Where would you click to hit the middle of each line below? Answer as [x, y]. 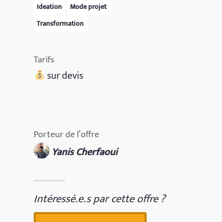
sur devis [64, 76]
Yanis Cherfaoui [85, 152]
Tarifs [44, 60]
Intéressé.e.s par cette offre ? [100, 199]
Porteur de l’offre [67, 135]
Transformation [61, 23]
